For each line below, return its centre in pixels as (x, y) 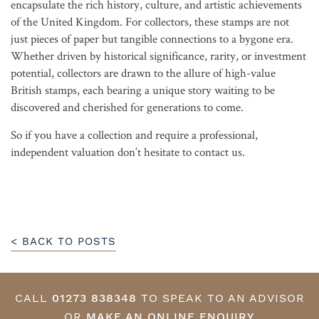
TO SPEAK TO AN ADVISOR (220, 298)
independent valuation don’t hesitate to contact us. (128, 152)
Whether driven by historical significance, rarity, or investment (158, 56)
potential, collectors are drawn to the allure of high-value (143, 73)
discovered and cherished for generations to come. (127, 107)
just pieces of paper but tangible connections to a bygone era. (152, 38)
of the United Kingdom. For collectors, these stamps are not (150, 21)
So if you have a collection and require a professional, (134, 135)
